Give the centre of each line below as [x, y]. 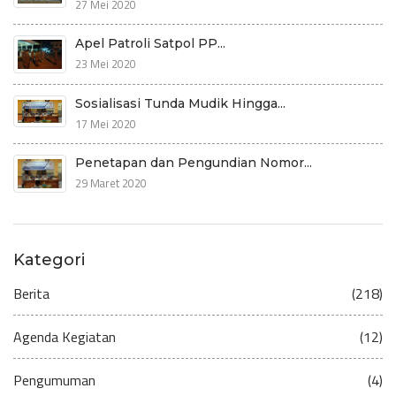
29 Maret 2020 [111, 183]
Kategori [49, 260]
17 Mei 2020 [106, 124]
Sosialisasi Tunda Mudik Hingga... [180, 104]
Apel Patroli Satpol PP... [150, 43]
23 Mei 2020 [106, 63]
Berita [31, 294]
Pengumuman [54, 381]
